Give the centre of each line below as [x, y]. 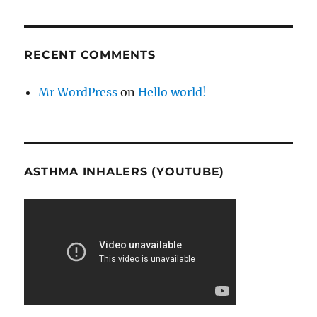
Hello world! [173, 92]
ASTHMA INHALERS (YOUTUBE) [125, 172]
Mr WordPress [78, 92]
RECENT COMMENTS [90, 55]
